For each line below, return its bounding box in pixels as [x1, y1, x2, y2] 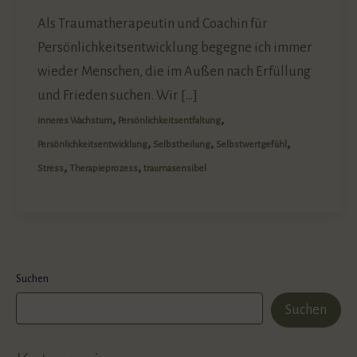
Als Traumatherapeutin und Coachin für [37, 16, 269, 32]
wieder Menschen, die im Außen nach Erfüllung [37, 64, 312, 80]
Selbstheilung [153, 139, 211, 151]
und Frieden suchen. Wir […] [37, 88, 198, 104]
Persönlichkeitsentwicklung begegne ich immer [37, 40, 313, 56]
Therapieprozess [69, 163, 139, 175]
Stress [37, 163, 65, 175]
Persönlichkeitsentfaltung [118, 116, 222, 127]
